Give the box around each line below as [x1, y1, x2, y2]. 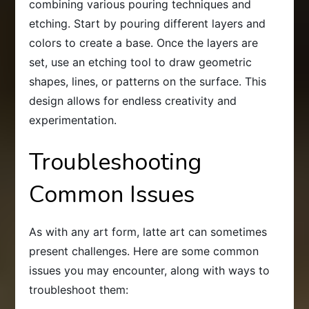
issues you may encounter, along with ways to [29, 263, 270, 277]
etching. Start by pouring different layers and [29, 16, 266, 30]
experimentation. [29, 112, 117, 127]
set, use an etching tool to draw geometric [29, 54, 252, 69]
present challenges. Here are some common [29, 243, 259, 258]
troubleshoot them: [29, 282, 129, 297]
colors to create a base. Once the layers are [29, 35, 259, 50]
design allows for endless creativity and [29, 93, 237, 108]
